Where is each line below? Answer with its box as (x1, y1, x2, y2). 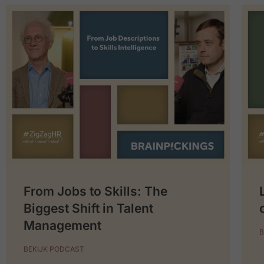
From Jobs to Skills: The (24, 184, 167, 199)
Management (24, 218, 101, 233)
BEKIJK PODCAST (24, 245, 84, 254)
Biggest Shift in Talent (24, 201, 153, 216)
